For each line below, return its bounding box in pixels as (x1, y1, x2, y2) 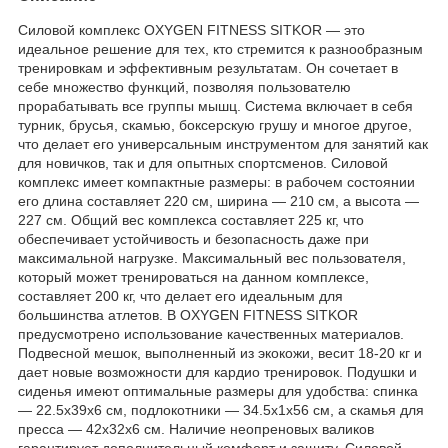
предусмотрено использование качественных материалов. (18, 325, 404, 342)
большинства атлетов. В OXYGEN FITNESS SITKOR (18, 306, 358, 323)
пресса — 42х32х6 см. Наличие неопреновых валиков (18, 420, 374, 437)
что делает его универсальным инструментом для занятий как (18, 135, 428, 152)
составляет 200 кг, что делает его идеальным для (18, 287, 343, 304)
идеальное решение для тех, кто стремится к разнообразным (18, 40, 423, 57)
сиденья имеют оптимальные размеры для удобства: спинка (18, 382, 418, 399)
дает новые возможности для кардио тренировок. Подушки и (18, 363, 417, 380)
